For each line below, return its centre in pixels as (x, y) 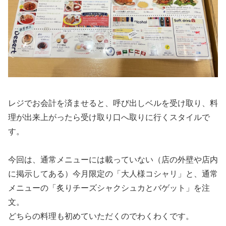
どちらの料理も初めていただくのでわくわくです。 (101, 216)
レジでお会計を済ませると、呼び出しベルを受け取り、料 (113, 103)
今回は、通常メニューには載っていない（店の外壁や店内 (113, 160)
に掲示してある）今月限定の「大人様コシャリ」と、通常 (113, 174)
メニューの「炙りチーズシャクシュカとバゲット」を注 (109, 188)
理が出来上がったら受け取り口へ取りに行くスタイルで (109, 117)
